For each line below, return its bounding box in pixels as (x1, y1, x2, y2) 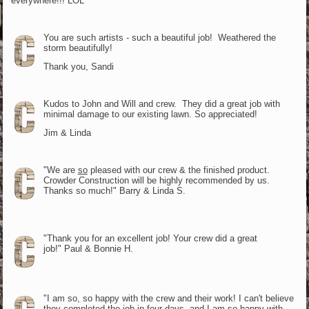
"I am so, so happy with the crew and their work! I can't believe (43, 292, 294, 303)
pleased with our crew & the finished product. (87, 164, 272, 175)
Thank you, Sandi (43, 61, 114, 72)
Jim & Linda (43, 127, 97, 138)
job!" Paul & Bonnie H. (43, 243, 133, 254)
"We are (43, 164, 78, 175)
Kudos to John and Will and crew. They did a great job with (43, 98, 280, 109)
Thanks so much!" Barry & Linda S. (43, 185, 186, 196)
